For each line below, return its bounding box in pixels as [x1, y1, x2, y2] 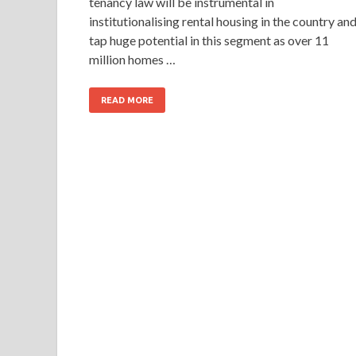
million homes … [89, 51, 176, 67]
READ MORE [101, 95, 153, 105]
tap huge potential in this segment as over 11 [89, 32, 329, 48]
